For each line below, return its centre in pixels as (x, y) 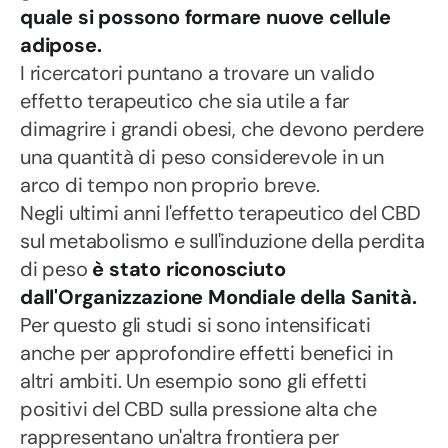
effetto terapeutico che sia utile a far (185, 101)
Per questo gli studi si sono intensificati (195, 325)
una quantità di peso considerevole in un (202, 157)
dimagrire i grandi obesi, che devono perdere (222, 129)
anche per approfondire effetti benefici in (206, 353)
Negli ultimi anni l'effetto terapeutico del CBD (220, 213)
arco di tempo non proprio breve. (170, 185)
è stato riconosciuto (189, 269)
